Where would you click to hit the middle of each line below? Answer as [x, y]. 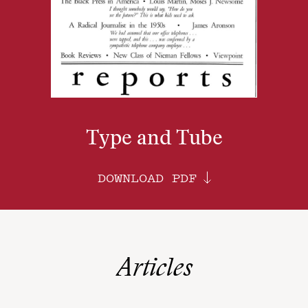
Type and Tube [154, 140]
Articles [154, 271]
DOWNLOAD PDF [147, 178]
